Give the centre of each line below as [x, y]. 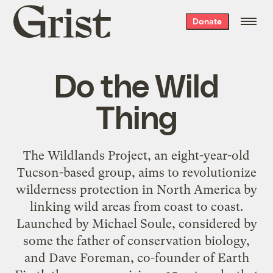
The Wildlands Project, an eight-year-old [136, 155]
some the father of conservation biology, [136, 240]
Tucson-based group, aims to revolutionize [136, 172]
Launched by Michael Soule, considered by [136, 223]
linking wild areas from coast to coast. [136, 206]
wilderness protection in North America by [136, 189]
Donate [207, 21]
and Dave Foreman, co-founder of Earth [136, 257]
